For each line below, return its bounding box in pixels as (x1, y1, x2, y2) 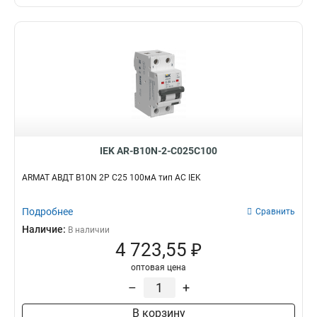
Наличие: (22, 224, 68, 235)
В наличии (68, 225, 110, 235)
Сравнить (255, 207, 295, 217)
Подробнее (22, 206, 73, 217)
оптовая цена (131, 263, 186, 272)
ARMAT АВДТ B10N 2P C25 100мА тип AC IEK (22, 173, 201, 183)
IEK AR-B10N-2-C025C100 (100, 145, 217, 156)
